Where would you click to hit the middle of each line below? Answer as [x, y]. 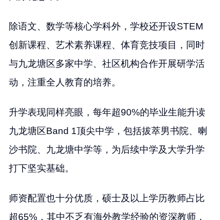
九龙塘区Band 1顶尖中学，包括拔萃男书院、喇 [108, 131]
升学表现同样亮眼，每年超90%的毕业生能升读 [107, 112]
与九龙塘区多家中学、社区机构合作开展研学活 [107, 63]
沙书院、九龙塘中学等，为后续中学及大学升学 [107, 149]
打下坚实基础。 [41, 168]
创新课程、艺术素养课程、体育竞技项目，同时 [107, 45]
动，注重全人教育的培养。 [65, 82]
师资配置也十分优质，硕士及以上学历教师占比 [107, 198]
